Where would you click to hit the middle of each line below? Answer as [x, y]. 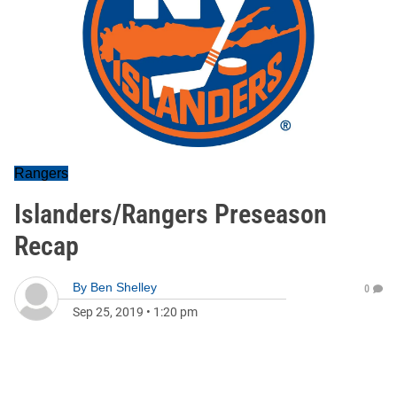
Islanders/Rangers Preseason [171, 214]
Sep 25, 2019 [108, 312]
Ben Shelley [124, 287]
